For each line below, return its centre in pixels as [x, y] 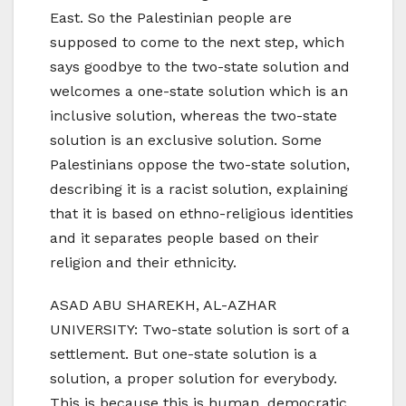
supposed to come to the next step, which [197, 43]
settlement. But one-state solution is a [184, 354]
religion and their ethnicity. [143, 263]
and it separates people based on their [184, 238]
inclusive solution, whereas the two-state [193, 116]
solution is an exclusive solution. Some [186, 140]
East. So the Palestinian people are [171, 18]
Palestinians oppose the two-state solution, [200, 165]
